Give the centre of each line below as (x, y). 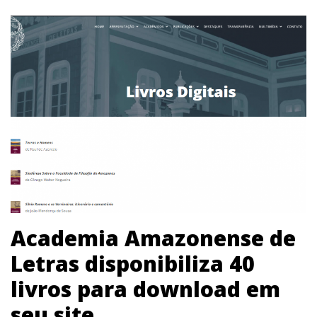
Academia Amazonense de (153, 238)
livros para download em (145, 289)
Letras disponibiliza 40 (133, 263)
